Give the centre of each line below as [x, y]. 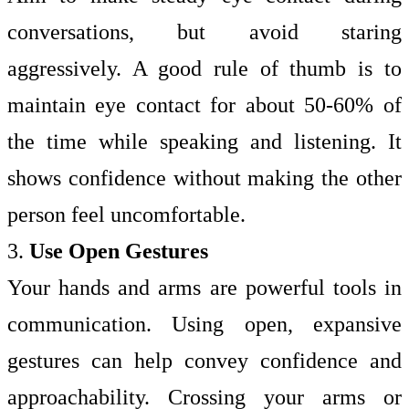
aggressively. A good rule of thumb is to [204, 68]
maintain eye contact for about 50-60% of [204, 105]
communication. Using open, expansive [204, 324]
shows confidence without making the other [204, 178]
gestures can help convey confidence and [204, 361]
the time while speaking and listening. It [204, 142]
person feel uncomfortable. [126, 215]
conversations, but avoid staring [204, 32]
